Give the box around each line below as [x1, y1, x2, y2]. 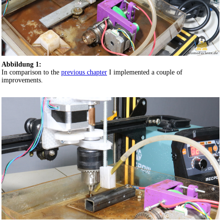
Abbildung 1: [1, 60, 41, 68]
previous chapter [61, 68, 107, 76]
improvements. [1, 76, 43, 84]
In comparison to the [1, 68, 61, 76]
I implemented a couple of [107, 68, 183, 76]
